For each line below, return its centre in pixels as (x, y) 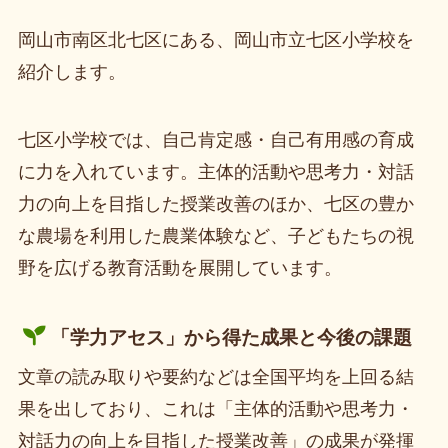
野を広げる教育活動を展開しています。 (179, 267)
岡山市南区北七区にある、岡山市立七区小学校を (215, 40)
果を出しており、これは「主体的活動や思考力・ (215, 408)
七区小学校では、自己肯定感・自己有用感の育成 (215, 139)
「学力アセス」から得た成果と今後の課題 (231, 337)
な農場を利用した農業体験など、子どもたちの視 (215, 235)
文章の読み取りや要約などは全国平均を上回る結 (215, 376)
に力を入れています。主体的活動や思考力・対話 (215, 171)
